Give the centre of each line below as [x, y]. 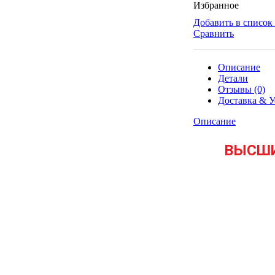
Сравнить [214, 34]
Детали [233, 79]
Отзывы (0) [242, 90]
